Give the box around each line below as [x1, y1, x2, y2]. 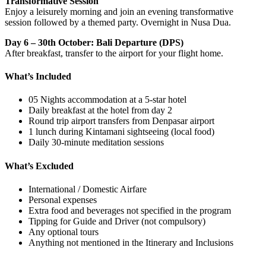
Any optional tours [28, 226, 99, 237]
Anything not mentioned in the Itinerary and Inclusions [28, 237, 233, 248]
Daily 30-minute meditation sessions [28, 137, 164, 148]
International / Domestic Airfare [28, 183, 147, 194]
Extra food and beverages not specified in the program [28, 205, 231, 216]
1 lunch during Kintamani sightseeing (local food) [28, 126, 214, 137]
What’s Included [5, 71, 71, 81]
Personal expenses [28, 194, 97, 205]
